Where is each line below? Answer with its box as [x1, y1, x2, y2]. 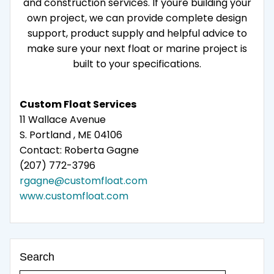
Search [20, 250, 54, 263]
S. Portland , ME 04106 [20, 127, 122, 142]
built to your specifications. [73, 56, 201, 71]
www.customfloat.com [20, 188, 128, 203]
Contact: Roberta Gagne [20, 143, 139, 157]
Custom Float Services [20, 97, 136, 111]
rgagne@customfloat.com [20, 173, 147, 188]
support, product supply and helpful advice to [27, 26, 247, 40]
